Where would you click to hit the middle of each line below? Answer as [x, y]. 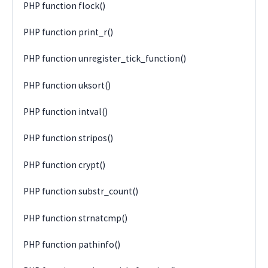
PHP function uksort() [67, 85]
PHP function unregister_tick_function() [105, 59]
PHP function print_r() [68, 32]
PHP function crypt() [65, 165]
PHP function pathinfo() [72, 244]
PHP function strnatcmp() [76, 218]
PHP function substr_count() [81, 191]
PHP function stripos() [68, 138]
